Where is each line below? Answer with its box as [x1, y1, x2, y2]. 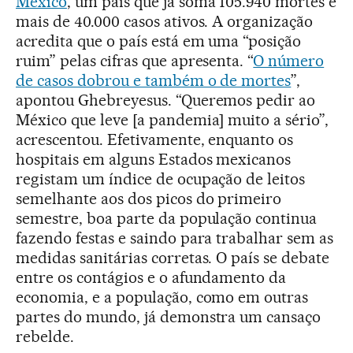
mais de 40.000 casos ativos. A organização [16, 11, 314, 31]
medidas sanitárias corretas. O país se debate [16, 247, 330, 267]
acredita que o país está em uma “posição [16, 31, 302, 50]
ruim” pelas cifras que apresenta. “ [16, 50, 254, 70]
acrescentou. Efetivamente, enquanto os [16, 129, 294, 149]
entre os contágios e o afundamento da [16, 267, 287, 287]
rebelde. [16, 326, 74, 346]
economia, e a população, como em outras [16, 287, 309, 307]
